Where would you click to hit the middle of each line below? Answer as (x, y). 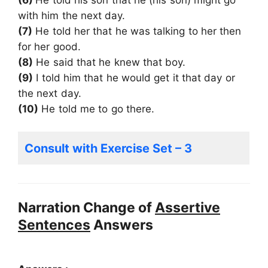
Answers (122, 225)
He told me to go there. (97, 109)
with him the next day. (72, 15)
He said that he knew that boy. (109, 62)
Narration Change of (86, 207)
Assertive (188, 207)
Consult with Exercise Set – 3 (108, 149)
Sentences (54, 225)
